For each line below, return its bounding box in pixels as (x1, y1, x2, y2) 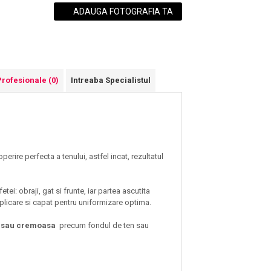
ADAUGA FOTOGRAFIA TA (71, 7, 173, 17)
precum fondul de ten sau (59, 221, 149, 230)
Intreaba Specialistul (71, 76, 151, 85)
